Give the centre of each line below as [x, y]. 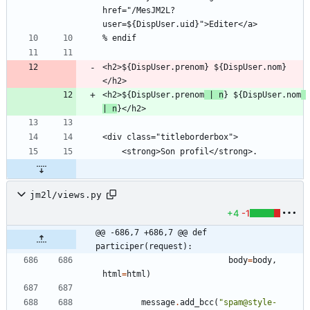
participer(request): [144, 247]
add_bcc [197, 303]
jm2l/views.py [66, 194]
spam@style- [250, 303]
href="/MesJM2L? [139, 11]
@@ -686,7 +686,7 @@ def [151, 233]
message [158, 303]
